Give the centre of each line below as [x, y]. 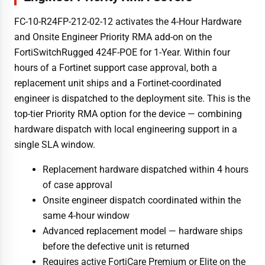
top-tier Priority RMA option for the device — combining [128, 114]
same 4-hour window [86, 215]
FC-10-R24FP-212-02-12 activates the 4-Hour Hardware [128, 21]
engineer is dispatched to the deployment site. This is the [132, 98]
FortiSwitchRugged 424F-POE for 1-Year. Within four [122, 52]
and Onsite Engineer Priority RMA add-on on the [113, 37]
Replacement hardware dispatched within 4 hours [146, 169]
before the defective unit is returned [116, 246]
